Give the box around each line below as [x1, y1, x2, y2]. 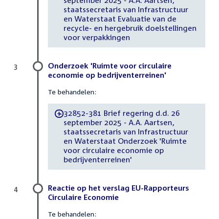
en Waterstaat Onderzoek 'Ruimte [63, 136, 187, 146]
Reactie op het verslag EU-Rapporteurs [48, 183, 189, 192]
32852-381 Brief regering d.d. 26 [63, 109, 180, 118]
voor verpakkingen [63, 33, 130, 42]
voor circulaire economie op [63, 146, 164, 155]
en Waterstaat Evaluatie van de [63, 14, 176, 23]
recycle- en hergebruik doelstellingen [63, 23, 197, 33]
